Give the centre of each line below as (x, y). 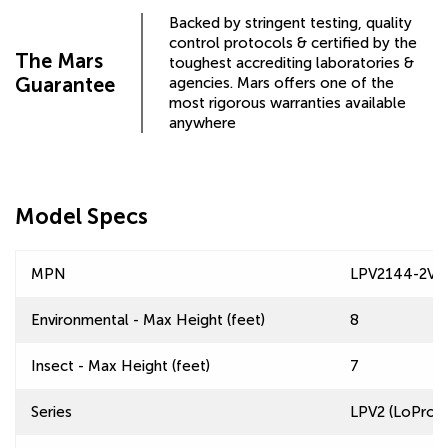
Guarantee (65, 85)
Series (51, 412)
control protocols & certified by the (293, 43)
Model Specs (81, 216)
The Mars (59, 61)
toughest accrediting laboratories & (291, 63)
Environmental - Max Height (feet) (148, 320)
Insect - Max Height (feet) (120, 366)
